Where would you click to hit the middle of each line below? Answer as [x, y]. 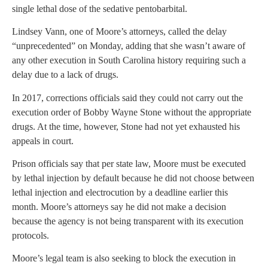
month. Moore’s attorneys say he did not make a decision [119, 206]
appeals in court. [43, 141]
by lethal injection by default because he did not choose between [133, 178]
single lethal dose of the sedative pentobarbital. [100, 8]
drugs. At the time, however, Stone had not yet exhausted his [126, 126]
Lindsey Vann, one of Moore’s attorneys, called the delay [119, 32]
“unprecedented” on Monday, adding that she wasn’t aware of [129, 46]
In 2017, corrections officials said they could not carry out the [127, 98]
